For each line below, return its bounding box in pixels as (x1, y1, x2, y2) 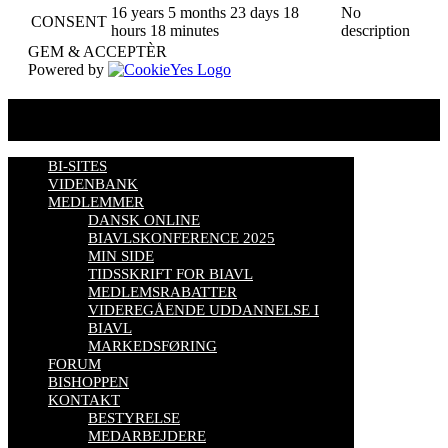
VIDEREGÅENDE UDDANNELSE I (88, 302, 319, 319)
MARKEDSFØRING (88, 338, 217, 355)
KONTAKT (48, 392, 120, 409)
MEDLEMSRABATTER (88, 284, 237, 301)
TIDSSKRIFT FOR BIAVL (88, 266, 253, 283)
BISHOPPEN (48, 374, 129, 391)
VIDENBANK (48, 176, 138, 193)
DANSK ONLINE (88, 212, 200, 229)
